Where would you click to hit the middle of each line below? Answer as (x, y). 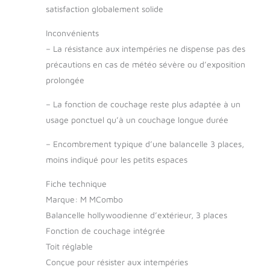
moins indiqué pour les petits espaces (117, 159)
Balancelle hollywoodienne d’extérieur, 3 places (137, 215)
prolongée (65, 80)
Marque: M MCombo (84, 199)
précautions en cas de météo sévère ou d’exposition (146, 64)
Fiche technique (76, 183)
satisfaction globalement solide (105, 8)
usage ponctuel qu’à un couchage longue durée (137, 119)
